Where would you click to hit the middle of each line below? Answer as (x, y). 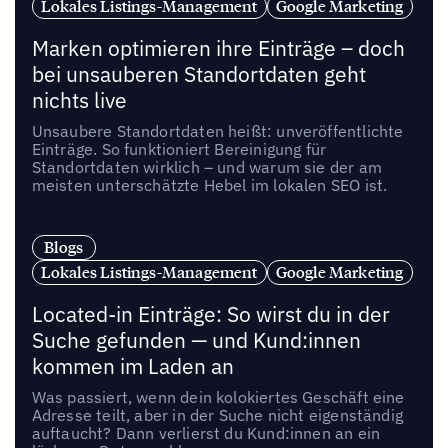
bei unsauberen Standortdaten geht (198, 75)
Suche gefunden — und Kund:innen (196, 341)
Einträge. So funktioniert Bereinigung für (179, 149)
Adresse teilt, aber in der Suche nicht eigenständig (217, 415)
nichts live (79, 101)
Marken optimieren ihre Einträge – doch (218, 49)
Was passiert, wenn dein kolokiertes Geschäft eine (218, 397)
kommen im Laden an (132, 367)
